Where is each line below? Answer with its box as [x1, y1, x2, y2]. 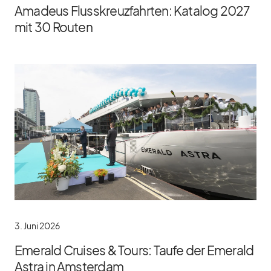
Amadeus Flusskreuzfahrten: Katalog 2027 [15, 2, 250, 19]
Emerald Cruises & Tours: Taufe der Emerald [15, 241, 254, 258]
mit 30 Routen [15, 18, 93, 35]
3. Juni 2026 [15, 220, 60, 231]
